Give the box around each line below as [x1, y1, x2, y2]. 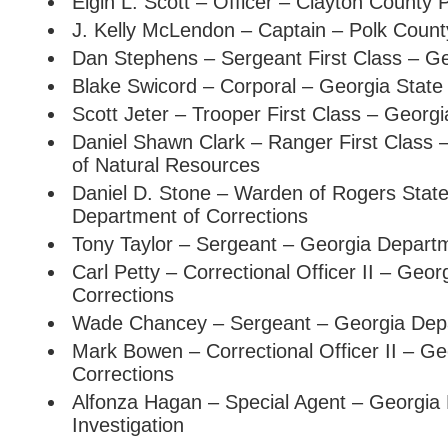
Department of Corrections [72, 205, 308, 228]
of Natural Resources [72, 154, 260, 177]
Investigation [72, 414, 184, 437]
